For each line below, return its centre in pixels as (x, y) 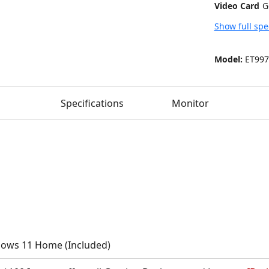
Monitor (190, 103)
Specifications (92, 103)
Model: (228, 59)
